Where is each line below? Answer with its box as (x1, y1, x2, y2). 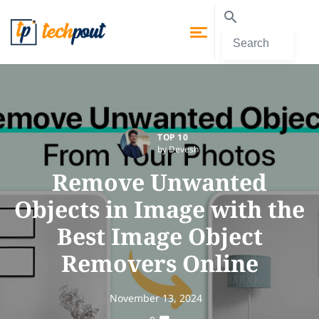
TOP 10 (157, 131, 188, 143)
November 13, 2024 (110, 291, 202, 305)
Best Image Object (56, 221, 263, 251)
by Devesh (157, 143, 199, 155)
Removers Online (61, 248, 258, 278)
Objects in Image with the (14, 194, 305, 224)
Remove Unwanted (52, 167, 267, 197)
